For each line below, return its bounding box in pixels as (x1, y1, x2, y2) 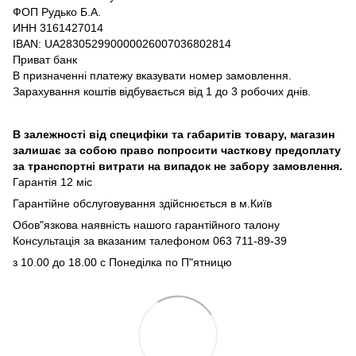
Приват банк (13, 53, 77, 67)
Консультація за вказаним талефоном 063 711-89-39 (13, 234, 287, 248)
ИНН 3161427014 (13, 21, 103, 35)
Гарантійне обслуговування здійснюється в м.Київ (13, 197, 272, 211)
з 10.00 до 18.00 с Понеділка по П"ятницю (13, 256, 232, 269)
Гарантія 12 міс (13, 176, 92, 189)
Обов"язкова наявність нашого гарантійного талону (13, 219, 280, 232)
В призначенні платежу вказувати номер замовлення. (13, 69, 292, 83)
